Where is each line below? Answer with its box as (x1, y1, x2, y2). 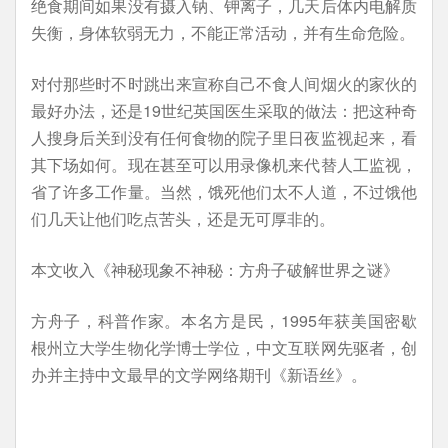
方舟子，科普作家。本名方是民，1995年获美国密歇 (31, 309, 417, 332)
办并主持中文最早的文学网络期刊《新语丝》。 (31, 363, 367, 386)
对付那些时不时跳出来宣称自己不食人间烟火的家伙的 (31, 72, 417, 95)
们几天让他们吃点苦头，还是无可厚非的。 (31, 207, 335, 230)
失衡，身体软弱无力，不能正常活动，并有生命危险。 (31, 21, 415, 44)
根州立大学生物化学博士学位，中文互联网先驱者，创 (31, 336, 417, 359)
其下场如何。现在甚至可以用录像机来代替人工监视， (31, 153, 417, 176)
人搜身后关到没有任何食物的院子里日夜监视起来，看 (31, 126, 417, 149)
